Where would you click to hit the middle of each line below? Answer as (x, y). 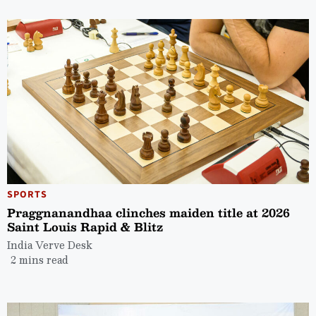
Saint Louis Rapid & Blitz (85, 226)
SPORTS (27, 194)
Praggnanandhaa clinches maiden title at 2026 (148, 212)
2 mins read (39, 259)
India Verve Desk (50, 244)
